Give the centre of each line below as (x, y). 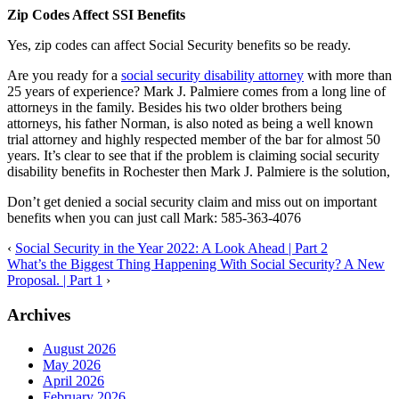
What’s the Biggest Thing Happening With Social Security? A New (196, 264)
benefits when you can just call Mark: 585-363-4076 (154, 217)
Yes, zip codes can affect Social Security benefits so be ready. (179, 45)
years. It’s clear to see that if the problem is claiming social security (193, 155)
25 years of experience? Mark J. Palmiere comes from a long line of (196, 91)
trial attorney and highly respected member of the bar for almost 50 (194, 139)
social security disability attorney (212, 75)
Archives (39, 314)
